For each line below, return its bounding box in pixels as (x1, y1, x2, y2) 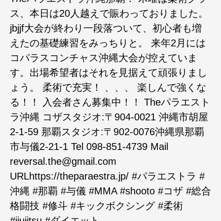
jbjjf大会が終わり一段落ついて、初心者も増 (10, 23, 202, 34)
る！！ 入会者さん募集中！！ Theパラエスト (10, 97, 210, 108)
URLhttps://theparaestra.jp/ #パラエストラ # (10, 171, 205, 182)
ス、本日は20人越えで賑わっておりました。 (10, 8, 208, 19)
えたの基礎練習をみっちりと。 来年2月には (10, 37, 206, 48)
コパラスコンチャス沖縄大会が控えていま (10, 52, 197, 63)
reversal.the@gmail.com (10, 156, 116, 167)
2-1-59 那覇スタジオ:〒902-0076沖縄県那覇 (10, 126, 204, 137)
